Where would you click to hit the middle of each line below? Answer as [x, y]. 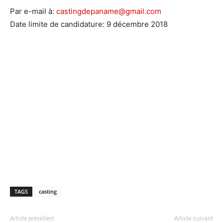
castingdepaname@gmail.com [109, 11]
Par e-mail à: [33, 11]
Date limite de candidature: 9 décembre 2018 [89, 24]
